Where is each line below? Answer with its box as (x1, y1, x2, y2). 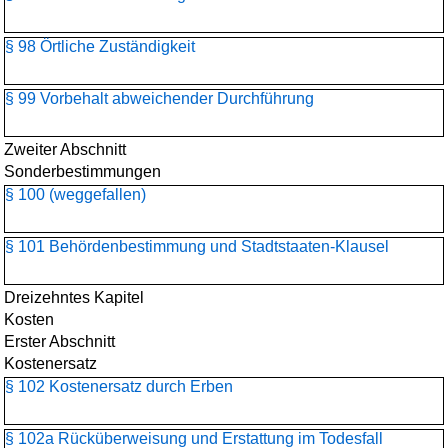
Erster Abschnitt (4, 333, 115, 350)
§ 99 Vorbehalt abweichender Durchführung (5, 90, 314, 107)
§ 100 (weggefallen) (5, 186, 146, 203)
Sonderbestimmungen (4, 163, 161, 180)
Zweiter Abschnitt (4, 141, 126, 158)
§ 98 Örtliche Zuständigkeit (5, 38, 195, 55)
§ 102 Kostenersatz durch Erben (5, 378, 233, 395)
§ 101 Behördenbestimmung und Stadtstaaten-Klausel (5, 238, 389, 255)
